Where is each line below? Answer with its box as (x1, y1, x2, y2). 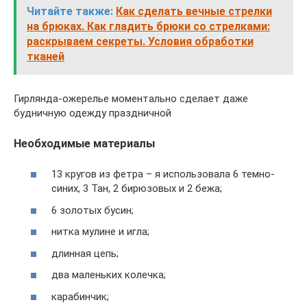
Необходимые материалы (14, 136, 155, 150)
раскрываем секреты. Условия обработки (27, 34, 254, 48)
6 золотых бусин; (51, 204, 134, 217)
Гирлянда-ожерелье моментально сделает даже (14, 92, 248, 105)
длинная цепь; (51, 247, 119, 260)
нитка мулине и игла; (51, 225, 149, 238)
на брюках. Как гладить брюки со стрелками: (27, 19, 270, 33)
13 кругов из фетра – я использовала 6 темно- (51, 168, 275, 181)
